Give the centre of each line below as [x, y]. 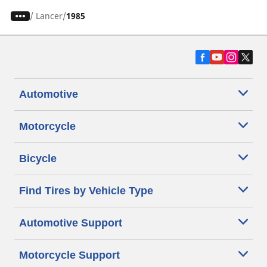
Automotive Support [71, 223]
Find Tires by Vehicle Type [86, 191]
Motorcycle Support [69, 255]
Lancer [49, 16]
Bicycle [38, 159]
